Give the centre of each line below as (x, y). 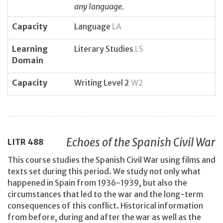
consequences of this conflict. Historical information (105, 205)
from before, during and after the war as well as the (104, 217)
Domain (28, 60)
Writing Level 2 (103, 82)
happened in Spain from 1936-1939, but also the (97, 182)
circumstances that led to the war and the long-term (105, 194)
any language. (99, 6)
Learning (30, 49)
